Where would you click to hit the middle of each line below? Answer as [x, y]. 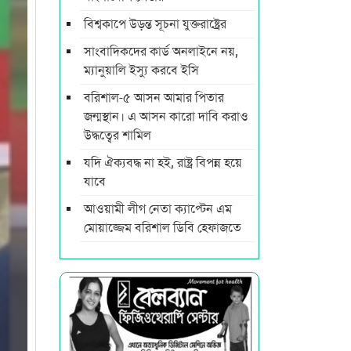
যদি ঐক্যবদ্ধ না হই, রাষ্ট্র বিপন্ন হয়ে [163, 163]
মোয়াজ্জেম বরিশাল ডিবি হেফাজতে [163, 228]
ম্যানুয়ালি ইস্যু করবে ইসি [141, 70]
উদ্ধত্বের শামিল [118, 135]
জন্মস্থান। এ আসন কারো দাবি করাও [166, 116]
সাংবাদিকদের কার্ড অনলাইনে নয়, [161, 51]
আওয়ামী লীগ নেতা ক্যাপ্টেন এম [158, 209]
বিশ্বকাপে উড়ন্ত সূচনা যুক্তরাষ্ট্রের [155, 24]
